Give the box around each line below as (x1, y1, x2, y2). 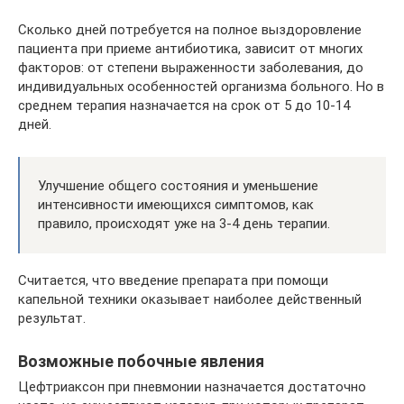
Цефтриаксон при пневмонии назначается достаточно (18, 378, 366, 395)
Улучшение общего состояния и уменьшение (38, 177, 318, 194)
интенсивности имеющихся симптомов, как (38, 196, 314, 213)
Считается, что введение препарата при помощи (18, 271, 328, 289)
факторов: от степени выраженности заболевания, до (18, 59, 363, 76)
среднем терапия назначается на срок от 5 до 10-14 (18, 96, 350, 114)
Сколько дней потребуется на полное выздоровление (18, 21, 362, 38)
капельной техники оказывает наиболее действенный (18, 290, 362, 308)
